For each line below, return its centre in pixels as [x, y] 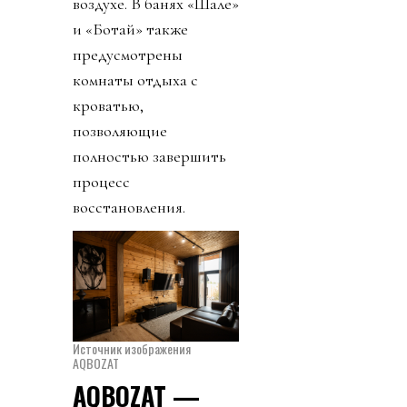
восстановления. [129, 208]
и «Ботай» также [130, 30]
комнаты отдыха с [135, 80]
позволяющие [120, 131]
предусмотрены [128, 55]
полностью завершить [149, 157]
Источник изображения [132, 349]
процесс [101, 182]
